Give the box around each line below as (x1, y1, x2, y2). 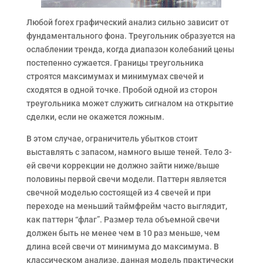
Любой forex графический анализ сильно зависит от (26, 17, 229, 27)
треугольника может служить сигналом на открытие (26, 98, 234, 108)
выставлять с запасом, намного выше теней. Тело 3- (26, 147, 232, 157)
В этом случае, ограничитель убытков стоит (26, 133, 198, 143)
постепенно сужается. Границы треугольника (26, 58, 204, 68)
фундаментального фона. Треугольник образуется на (26, 31, 235, 41)
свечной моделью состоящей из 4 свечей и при (26, 187, 211, 197)
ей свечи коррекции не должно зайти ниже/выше (26, 160, 220, 170)
